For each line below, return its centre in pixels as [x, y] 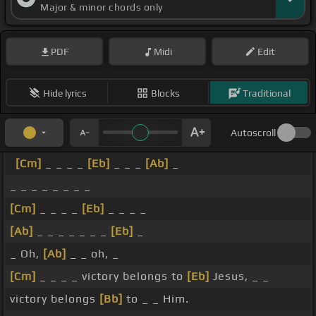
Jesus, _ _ [239, 276]
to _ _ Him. [156, 299]
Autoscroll [253, 133]
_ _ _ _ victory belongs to [111, 276]
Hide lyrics [65, 93]
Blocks [165, 93]
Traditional [266, 93]
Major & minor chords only [102, 7]
